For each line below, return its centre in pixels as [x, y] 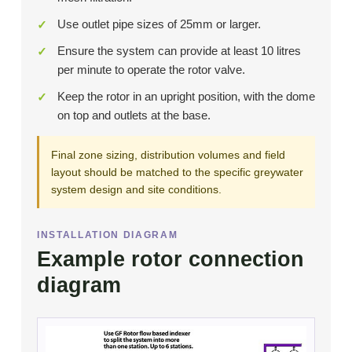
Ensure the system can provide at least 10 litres [179, 51]
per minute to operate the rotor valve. [151, 70]
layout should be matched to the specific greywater [177, 172]
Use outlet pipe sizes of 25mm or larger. [159, 24]
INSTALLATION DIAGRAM [107, 235]
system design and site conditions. [136, 190]
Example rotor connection [170, 260]
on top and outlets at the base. [134, 115]
